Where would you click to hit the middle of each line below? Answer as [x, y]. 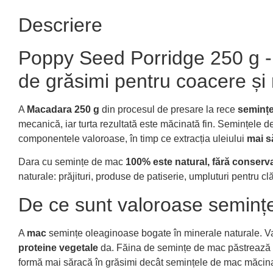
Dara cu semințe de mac [72, 162]
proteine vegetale [58, 247]
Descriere [60, 25]
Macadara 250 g [63, 110]
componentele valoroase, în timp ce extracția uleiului [133, 139]
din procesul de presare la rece [168, 110]
